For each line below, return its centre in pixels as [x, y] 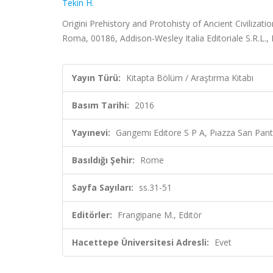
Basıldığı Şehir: [103, 160]
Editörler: [92, 215]
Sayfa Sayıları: [103, 187]
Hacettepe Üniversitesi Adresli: [140, 242]
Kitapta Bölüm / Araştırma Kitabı [190, 78]
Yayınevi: [91, 133]
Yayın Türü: [96, 78]
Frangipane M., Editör [160, 215]
